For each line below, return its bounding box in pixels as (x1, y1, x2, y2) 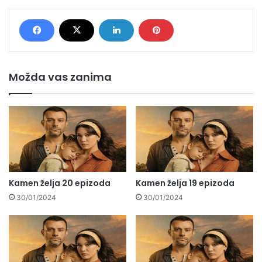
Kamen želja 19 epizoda (136, 177, 235, 189)
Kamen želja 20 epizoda (9, 177, 111, 189)
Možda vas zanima (9, 69, 112, 84)
